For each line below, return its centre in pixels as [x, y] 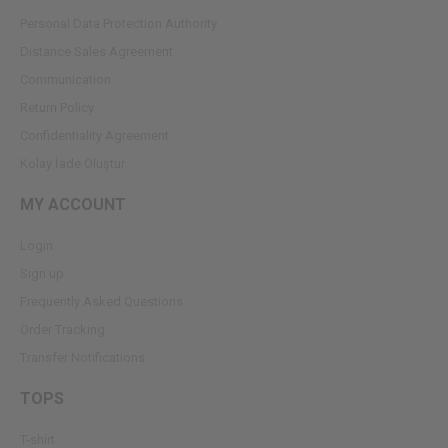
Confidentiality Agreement [94, 135]
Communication [65, 79]
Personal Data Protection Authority [118, 23]
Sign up [42, 273]
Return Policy [57, 107]
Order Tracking [62, 329]
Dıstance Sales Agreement [96, 51]
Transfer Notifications [82, 357]
